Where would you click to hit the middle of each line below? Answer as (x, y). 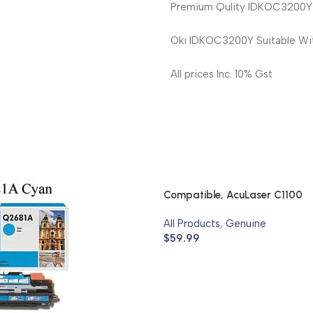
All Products (192, 223)
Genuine (246, 223)
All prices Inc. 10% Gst (221, 74)
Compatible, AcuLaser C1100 (233, 195)
